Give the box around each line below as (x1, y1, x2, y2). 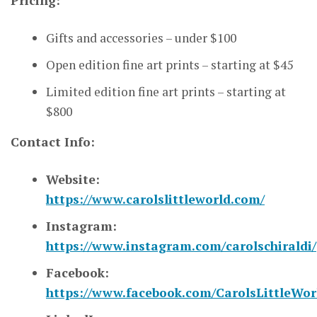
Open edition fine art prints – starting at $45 (46, 57, 293, 73)
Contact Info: (11, 134, 95, 150)
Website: (46, 171, 100, 188)
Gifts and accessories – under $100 (46, 30, 236, 46)
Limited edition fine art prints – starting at (46, 83, 286, 100)
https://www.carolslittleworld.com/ (46, 191, 265, 207)
